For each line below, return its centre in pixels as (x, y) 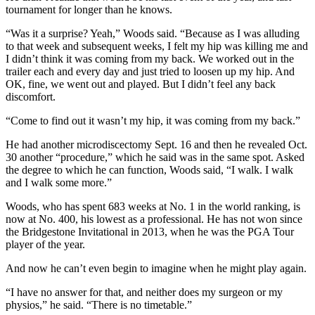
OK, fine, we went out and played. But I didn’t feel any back (141, 84)
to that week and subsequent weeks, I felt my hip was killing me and (157, 46)
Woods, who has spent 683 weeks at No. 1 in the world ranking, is (153, 206)
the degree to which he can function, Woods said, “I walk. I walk (149, 169)
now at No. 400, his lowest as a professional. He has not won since (154, 219)
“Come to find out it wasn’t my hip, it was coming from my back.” (153, 120)
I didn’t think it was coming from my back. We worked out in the (150, 58)
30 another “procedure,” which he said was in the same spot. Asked (155, 157)
